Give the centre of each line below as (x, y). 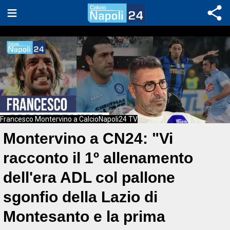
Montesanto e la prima (84, 216)
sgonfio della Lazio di (80, 197)
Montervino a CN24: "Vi (88, 138)
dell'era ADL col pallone (89, 177)
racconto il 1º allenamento (98, 158)
